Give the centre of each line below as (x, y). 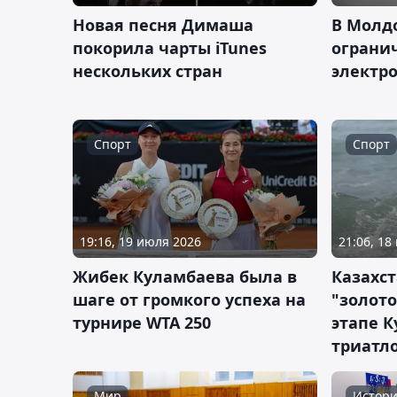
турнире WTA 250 (142, 322)
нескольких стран (148, 71)
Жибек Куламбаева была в (185, 276)
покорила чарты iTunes (170, 48)
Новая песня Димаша (163, 25)
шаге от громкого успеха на (189, 299)
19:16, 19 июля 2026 (140, 241)
